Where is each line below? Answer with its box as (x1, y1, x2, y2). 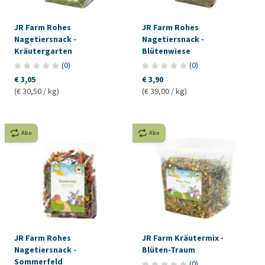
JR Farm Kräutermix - (141, 232, 224, 244)
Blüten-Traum (141, 244, 196, 256)
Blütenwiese (141, 46, 190, 57)
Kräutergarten (14, 46, 72, 57)
